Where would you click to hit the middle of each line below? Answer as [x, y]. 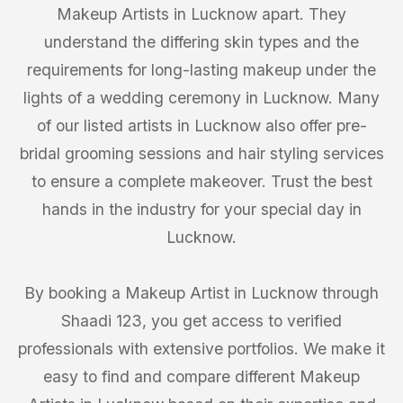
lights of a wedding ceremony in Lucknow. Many [201, 98]
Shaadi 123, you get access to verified [201, 321]
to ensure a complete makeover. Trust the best [201, 181]
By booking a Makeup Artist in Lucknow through [201, 293]
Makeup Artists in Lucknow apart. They [201, 14]
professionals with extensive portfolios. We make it [201, 349]
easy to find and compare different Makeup [201, 376]
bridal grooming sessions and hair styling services [201, 153]
